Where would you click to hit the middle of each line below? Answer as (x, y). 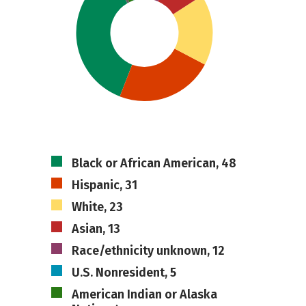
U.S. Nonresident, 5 (124, 273)
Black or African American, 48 (154, 163)
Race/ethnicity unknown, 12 (148, 251)
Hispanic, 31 (104, 185)
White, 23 (97, 207)
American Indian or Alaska (144, 294)
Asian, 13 (96, 229)
